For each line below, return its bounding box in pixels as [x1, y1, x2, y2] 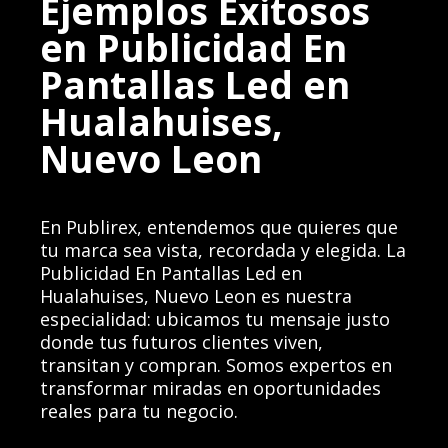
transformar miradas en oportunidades [40, 376, 382, 401]
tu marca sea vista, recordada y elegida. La [40, 238, 407, 263]
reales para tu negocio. [40, 399, 239, 424]
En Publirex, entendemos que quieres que [40, 215, 399, 240]
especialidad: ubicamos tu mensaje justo [40, 307, 391, 332]
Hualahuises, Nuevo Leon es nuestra [40, 284, 353, 309]
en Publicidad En [40, 22, 348, 74]
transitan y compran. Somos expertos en [40, 353, 393, 378]
